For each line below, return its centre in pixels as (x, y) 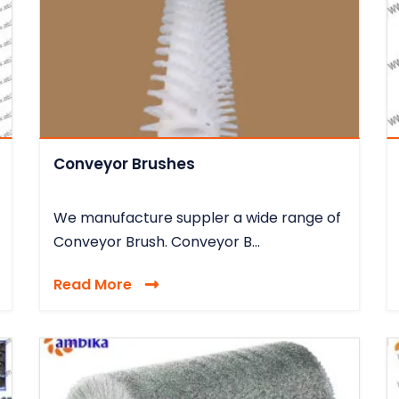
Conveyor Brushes (124, 163)
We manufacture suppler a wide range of (197, 217)
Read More (93, 284)
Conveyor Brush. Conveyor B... (157, 241)
